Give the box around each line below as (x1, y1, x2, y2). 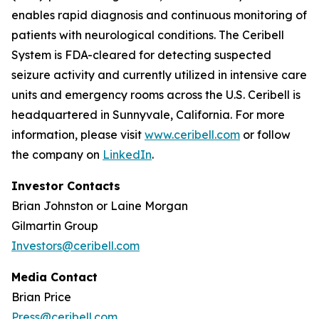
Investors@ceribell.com (11, 239, 140, 253)
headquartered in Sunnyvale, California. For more (11, 108, 285, 122)
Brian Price (11, 290, 71, 304)
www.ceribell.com (145, 127, 240, 142)
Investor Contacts (11, 179, 120, 193)
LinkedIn (103, 147, 152, 162)
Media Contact (11, 270, 98, 284)
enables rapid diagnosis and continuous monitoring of (11, 8, 307, 22)
